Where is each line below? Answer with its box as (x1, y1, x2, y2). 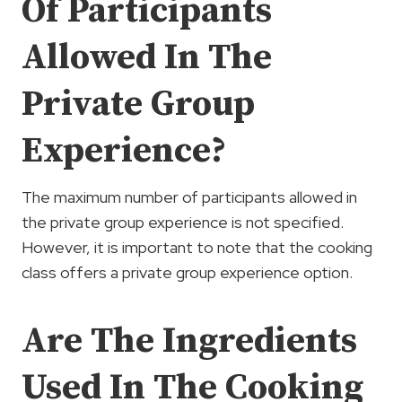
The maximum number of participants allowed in (22, 186, 357, 207)
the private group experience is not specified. (22, 211, 344, 232)
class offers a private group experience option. (22, 261, 353, 283)
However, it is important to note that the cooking (22, 236, 372, 258)
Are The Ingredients (22, 318, 357, 363)
